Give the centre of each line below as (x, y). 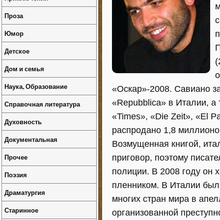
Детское (17, 51)
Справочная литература (42, 104)
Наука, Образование (36, 86)
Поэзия (16, 175)
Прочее (16, 157)
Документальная (31, 139)
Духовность (23, 122)
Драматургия (25, 192)
